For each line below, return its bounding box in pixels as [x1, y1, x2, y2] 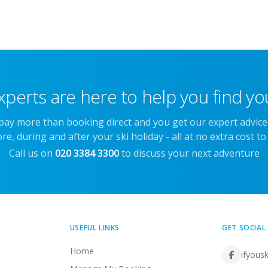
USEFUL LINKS [69, 223, 120, 233]
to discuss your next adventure [121, 147, 260, 160]
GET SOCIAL [222, 223, 266, 233]
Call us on [8, 147, 53, 160]
